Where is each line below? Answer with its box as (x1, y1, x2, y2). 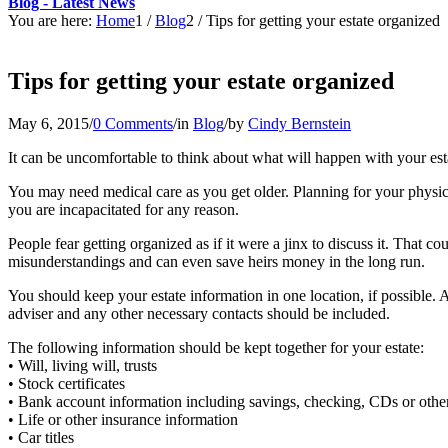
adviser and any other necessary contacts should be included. (8, 304, 390, 322)
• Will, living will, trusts (8, 356, 157, 374)
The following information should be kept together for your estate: (8, 338, 424, 356)
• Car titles (8, 428, 74, 446)
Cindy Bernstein (248, 114, 351, 132)
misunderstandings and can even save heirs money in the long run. (8, 252, 425, 270)
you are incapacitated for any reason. (8, 200, 239, 218)
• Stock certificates (8, 374, 125, 392)
